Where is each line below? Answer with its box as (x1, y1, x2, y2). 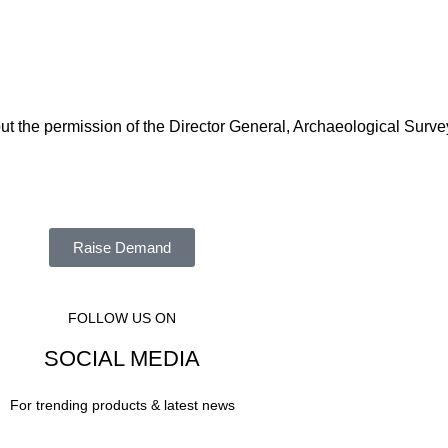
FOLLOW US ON (68, 310, 176, 327)
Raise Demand (73, 239, 171, 257)
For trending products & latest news (9, 397, 235, 414)
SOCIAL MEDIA (44, 346, 200, 372)
